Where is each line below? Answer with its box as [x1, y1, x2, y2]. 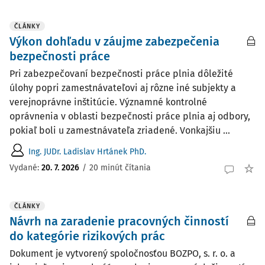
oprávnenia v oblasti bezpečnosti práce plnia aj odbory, [9, 111, 250, 122]
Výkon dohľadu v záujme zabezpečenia [9, 34, 219, 49]
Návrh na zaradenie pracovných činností [9, 214, 229, 228]
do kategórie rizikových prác [9, 229, 165, 243]
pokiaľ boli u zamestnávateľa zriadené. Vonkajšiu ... [9, 125, 230, 136]
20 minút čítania [89, 162, 151, 173]
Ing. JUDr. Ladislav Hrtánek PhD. [28, 146, 146, 157]
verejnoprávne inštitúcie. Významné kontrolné [9, 96, 207, 108]
